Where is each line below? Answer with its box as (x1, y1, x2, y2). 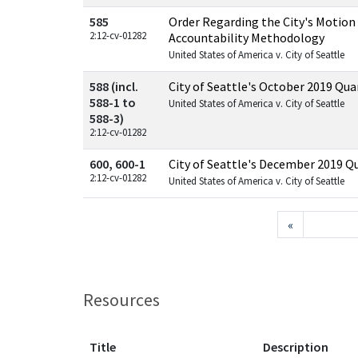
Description (263, 339, 328, 355)
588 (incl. (89, 78, 138, 94)
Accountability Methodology (169, 30, 324, 46)
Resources (83, 288, 160, 311)
